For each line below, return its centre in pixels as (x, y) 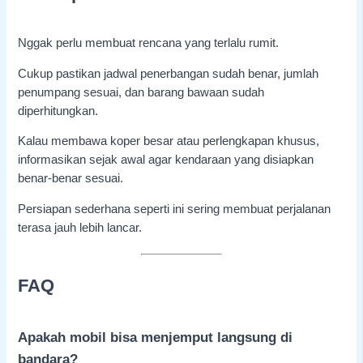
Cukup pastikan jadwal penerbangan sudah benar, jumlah (169, 73)
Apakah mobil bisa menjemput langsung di (156, 337)
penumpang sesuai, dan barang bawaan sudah (141, 92)
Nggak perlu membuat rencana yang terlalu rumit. (149, 43)
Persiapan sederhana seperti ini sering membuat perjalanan (175, 209)
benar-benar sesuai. (71, 179)
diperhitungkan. (58, 111)
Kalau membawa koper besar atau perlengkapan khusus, (169, 141)
